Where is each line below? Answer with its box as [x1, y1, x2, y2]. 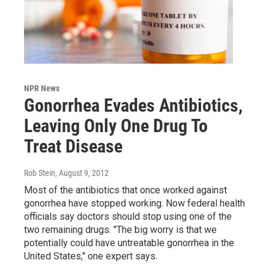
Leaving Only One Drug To [24, 115, 208, 137]
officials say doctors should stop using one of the [24, 211, 232, 223]
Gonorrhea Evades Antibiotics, [24, 95, 243, 116]
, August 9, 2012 [55, 168, 109, 178]
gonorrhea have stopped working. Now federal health [24, 198, 245, 210]
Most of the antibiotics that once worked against [24, 184, 227, 196]
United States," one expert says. [24, 250, 157, 262]
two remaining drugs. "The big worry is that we [24, 224, 217, 236]
